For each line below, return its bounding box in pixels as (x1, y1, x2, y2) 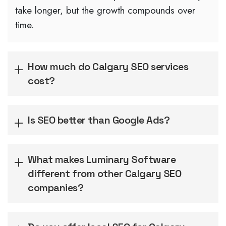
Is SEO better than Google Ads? (28, 114, 169, 127)
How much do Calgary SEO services (28, 60, 188, 74)
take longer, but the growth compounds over (15, 4, 195, 18)
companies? (28, 181, 83, 195)
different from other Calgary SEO (28, 167, 181, 181)
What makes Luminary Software (28, 153, 176, 166)
